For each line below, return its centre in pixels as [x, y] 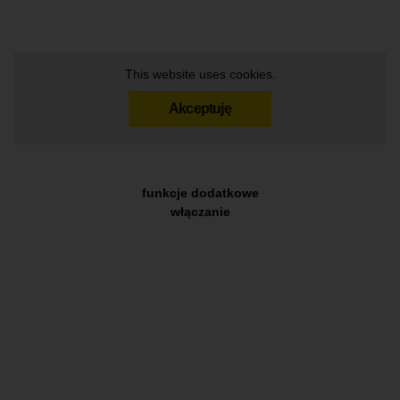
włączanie [200, 211]
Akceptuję [200, 108]
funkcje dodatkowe [200, 192]
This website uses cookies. [200, 74]
